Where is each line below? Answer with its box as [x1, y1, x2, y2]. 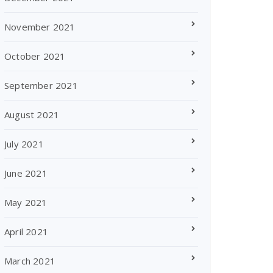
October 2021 [4, 50, 66, 62]
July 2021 [4, 138, 44, 150]
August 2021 [4, 108, 60, 121]
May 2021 [4, 196, 48, 208]
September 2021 [4, 79, 78, 91]
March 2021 [4, 255, 55, 267]
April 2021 [4, 225, 48, 238]
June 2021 [4, 167, 48, 179]
